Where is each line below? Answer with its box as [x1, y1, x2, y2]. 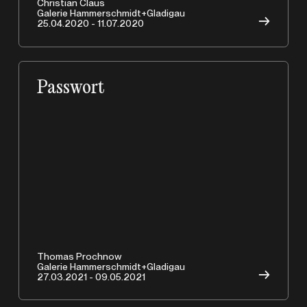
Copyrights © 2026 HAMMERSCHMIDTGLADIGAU [19, 84, 233, 96]
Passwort [37, 77, 106, 99]
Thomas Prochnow [37, 250, 123, 262]
